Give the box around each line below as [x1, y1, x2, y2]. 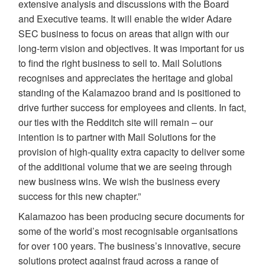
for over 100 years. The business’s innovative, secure [18, 238, 241, 253]
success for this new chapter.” [18, 189, 141, 203]
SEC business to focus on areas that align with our [18, 26, 230, 40]
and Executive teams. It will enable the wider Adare [18, 11, 232, 25]
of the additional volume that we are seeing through [18, 159, 232, 173]
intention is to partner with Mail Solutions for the [18, 130, 216, 144]
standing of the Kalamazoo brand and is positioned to [18, 85, 241, 99]
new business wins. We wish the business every [18, 174, 221, 188]
